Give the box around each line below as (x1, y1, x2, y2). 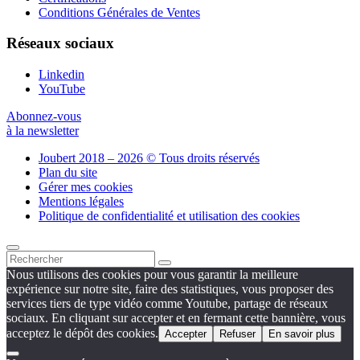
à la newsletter (6, 124, 79, 138)
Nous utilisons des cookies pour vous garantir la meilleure (6, 268, 298, 282)
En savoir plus (268, 328, 335, 341)
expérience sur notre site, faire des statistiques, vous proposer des (6, 282, 333, 297)
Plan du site (39, 166, 97, 180)
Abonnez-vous (6, 109, 81, 124)
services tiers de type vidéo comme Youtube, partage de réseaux (6, 297, 328, 311)
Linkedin (39, 67, 84, 82)
